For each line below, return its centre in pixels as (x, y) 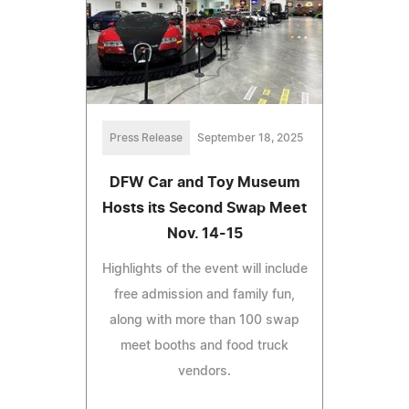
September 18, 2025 (250, 137)
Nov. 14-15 (204, 233)
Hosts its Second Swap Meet (204, 208)
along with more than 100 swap (204, 320)
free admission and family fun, (204, 294)
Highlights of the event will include (204, 269)
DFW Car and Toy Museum (204, 182)
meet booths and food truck (204, 346)
